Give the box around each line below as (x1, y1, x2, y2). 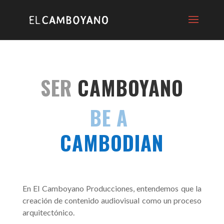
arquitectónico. (22, 207, 74, 217)
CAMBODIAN (60, 127, 164, 157)
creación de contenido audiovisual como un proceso (22, 195, 202, 205)
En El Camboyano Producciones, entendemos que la (22, 183, 202, 193)
